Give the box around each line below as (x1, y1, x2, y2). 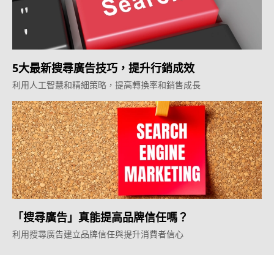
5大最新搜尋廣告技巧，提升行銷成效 (12, 61, 194, 75)
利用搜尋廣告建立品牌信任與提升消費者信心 (12, 228, 183, 240)
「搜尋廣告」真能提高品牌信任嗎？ (12, 210, 188, 224)
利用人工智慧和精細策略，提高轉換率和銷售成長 (12, 79, 201, 91)
